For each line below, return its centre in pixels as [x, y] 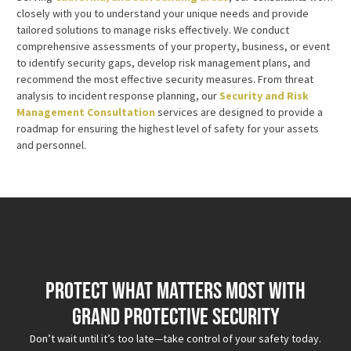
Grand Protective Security [175, 318]
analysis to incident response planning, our [118, 95]
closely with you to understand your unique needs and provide [163, 13]
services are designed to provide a [239, 112]
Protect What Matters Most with [175, 292]
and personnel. [51, 145]
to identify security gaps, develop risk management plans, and [163, 62]
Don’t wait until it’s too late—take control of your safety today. [175, 339]
